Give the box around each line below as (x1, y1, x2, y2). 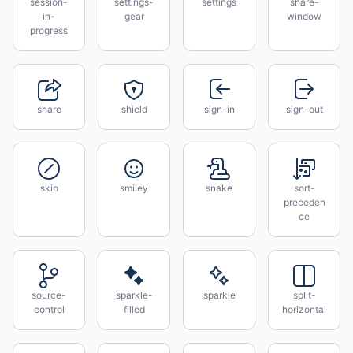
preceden (283, 196, 325, 208)
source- (32, 289, 66, 301)
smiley (120, 182, 148, 194)
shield (121, 103, 147, 115)
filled (123, 303, 145, 315)
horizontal (282, 303, 326, 315)
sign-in (203, 103, 235, 115)
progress (30, 24, 68, 36)
